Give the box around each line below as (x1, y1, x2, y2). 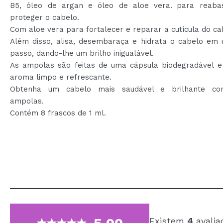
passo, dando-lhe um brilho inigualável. (10, 49, 154, 58)
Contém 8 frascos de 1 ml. (10, 109, 106, 117)
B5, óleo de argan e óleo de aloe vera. (10, 1, 173, 10)
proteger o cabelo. (10, 13, 79, 22)
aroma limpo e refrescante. (10, 73, 111, 82)
